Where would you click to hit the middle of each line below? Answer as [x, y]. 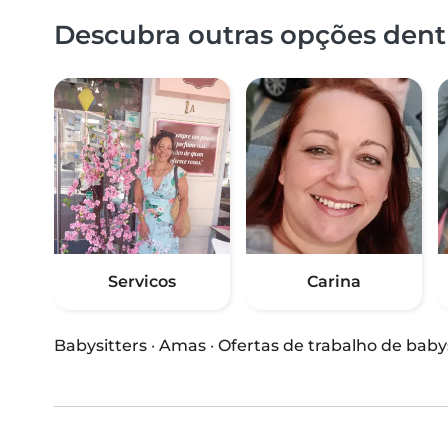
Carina [334, 282]
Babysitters [100, 346]
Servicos [142, 282]
